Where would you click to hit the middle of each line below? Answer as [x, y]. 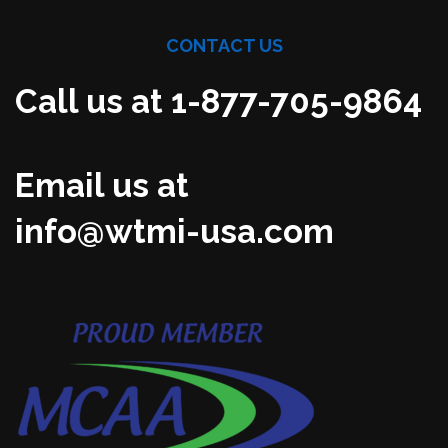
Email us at [102, 186]
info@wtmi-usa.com [174, 232]
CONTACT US [224, 46]
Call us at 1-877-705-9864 [218, 102]
